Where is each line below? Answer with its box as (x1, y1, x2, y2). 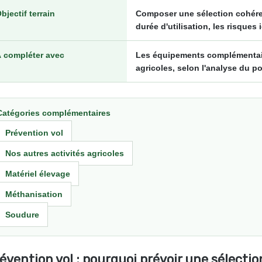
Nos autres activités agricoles (5, 148, 124, 158)
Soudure (5, 209, 39, 219)
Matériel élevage (5, 168, 70, 178)
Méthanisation (5, 189, 63, 199)
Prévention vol (5, 127, 63, 137)
